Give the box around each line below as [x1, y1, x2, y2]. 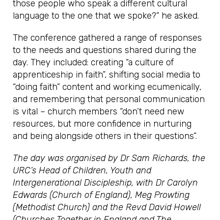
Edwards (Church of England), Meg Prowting [13, 189, 190, 200]
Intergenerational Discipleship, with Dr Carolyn [13, 177, 198, 188]
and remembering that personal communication [13, 93, 205, 105]
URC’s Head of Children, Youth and [13, 165, 152, 176]
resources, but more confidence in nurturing [13, 118, 192, 129]
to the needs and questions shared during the [13, 44, 197, 55]
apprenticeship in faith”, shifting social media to [13, 69, 201, 80]
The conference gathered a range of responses [13, 32, 202, 43]
